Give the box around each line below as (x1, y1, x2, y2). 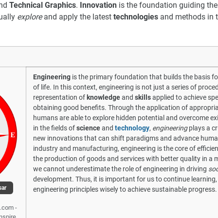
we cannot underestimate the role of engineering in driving (33, 165, 208, 173)
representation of (33, 93, 87, 102)
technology (115, 124, 149, 132)
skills (135, 93, 151, 102)
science (76, 124, 100, 132)
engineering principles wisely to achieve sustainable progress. (33, 185, 217, 194)
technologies (113, 12, 158, 22)
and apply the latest (42, 12, 113, 22)
